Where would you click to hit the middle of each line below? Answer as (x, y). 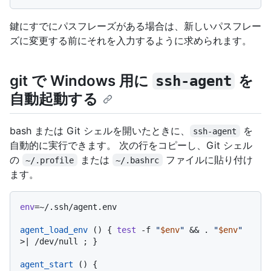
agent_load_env (54, 230)
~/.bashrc (138, 160)
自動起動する (54, 99)
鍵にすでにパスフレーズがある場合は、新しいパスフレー (135, 26)
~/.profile (50, 160)
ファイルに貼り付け (207, 159)
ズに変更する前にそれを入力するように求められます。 (131, 41)
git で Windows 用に (81, 81)
